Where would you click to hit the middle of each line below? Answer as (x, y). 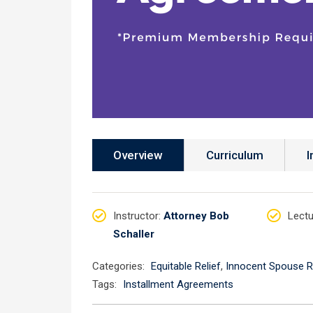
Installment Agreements (178, 284)
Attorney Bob (196, 216)
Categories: (118, 266)
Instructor (136, 216)
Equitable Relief (186, 266)
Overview (138, 155)
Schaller (134, 234)
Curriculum (235, 155)
